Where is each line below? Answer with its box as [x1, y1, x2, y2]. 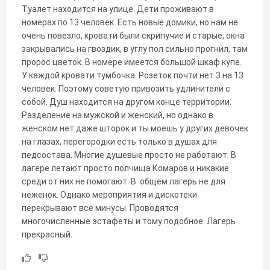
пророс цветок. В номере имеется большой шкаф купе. [22, 57, 242, 67]
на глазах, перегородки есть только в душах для [22, 136, 217, 146]
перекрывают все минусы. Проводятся [22, 202, 178, 213]
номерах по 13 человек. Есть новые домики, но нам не [22, 17, 238, 27]
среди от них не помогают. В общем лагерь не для [22, 176, 225, 186]
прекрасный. [22, 229, 72, 239]
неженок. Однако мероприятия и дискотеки [22, 189, 197, 199]
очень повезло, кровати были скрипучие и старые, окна [22, 30, 245, 40]
